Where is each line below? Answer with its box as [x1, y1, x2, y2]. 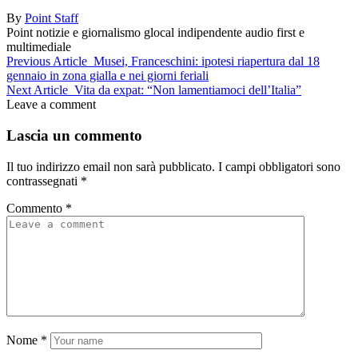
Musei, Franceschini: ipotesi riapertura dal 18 [93, 54, 320, 69]
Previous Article [6, 54, 87, 69]
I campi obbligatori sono [218, 159, 340, 173]
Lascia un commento [6, 126, 142, 144]
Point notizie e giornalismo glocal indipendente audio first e [6, 26, 304, 40]
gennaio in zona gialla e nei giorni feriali [6, 69, 209, 83]
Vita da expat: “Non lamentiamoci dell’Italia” [74, 83, 301, 97]
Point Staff [25, 11, 78, 26]
